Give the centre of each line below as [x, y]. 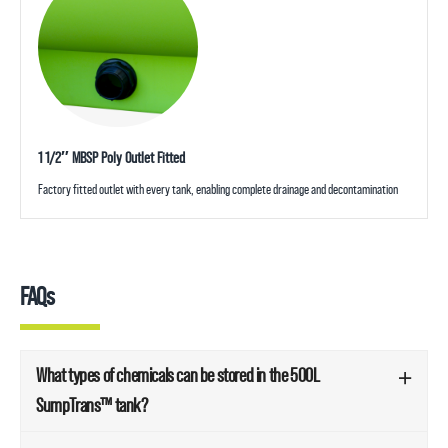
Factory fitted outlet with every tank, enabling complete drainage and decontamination [217, 189]
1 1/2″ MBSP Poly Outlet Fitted [111, 158]
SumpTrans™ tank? [92, 405]
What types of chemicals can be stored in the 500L [178, 375]
